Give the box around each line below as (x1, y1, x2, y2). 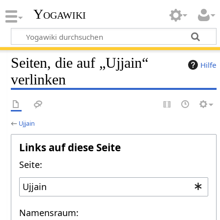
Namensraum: (19, 207, 79, 219)
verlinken (11, 71, 66, 88)
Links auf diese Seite (19, 140, 121, 154)
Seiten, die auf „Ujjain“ (11, 54, 149, 71)
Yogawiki (33, 6, 86, 22)
